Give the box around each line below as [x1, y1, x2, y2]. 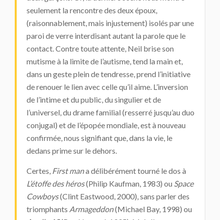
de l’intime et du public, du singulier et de [27, 95, 161, 104]
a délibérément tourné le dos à [84, 166, 186, 175]
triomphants [27, 204, 69, 214]
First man [52, 166, 84, 175]
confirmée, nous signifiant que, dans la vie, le [27, 133, 172, 142]
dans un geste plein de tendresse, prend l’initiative [27, 69, 191, 79]
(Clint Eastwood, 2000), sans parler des [58, 192, 190, 201]
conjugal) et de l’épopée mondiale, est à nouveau [27, 120, 186, 130]
